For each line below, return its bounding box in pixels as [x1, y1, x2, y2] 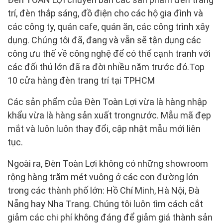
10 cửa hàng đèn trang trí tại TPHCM [7, 75, 155, 86]
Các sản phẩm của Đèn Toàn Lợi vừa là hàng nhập [7, 96, 207, 107]
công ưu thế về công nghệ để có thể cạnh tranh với [7, 48, 211, 59]
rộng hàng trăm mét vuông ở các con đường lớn [7, 171, 199, 182]
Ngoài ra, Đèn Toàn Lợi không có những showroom [7, 158, 208, 169]
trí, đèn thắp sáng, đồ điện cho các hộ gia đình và [7, 7, 203, 18]
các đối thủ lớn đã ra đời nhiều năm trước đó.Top [7, 61, 205, 72]
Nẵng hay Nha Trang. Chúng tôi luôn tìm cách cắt [7, 198, 203, 209]
